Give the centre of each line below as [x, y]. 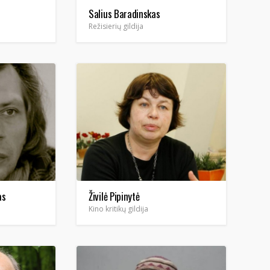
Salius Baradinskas [124, 14]
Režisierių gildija [116, 26]
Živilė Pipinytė [114, 196]
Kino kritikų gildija [118, 209]
